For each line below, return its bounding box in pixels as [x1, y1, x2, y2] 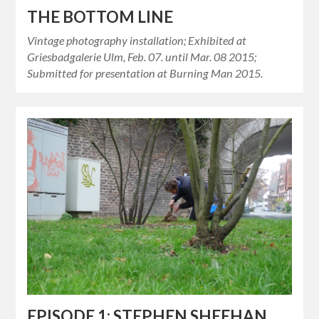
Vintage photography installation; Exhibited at [27, 33, 247, 47]
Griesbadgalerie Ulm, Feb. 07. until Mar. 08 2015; [27, 49, 257, 63]
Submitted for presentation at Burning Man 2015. [27, 66, 263, 80]
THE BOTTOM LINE [27, 6, 174, 26]
